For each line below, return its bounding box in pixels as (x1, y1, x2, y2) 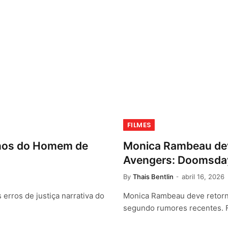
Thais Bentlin (133, 173, 174, 181)
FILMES (127, 120, 151, 130)
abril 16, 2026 (182, 173, 224, 181)
